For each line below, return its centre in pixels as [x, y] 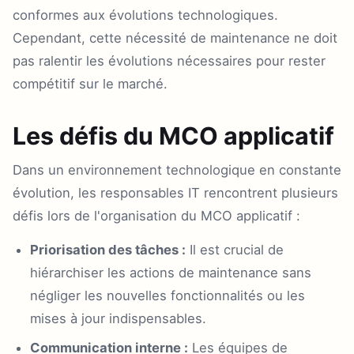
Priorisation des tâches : [108, 250]
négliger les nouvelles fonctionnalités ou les [168, 296]
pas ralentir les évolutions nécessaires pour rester [169, 61]
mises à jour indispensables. [118, 318]
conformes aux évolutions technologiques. [145, 15]
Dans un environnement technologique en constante [177, 170]
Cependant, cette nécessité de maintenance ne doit [175, 38]
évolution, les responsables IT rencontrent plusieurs [175, 193]
